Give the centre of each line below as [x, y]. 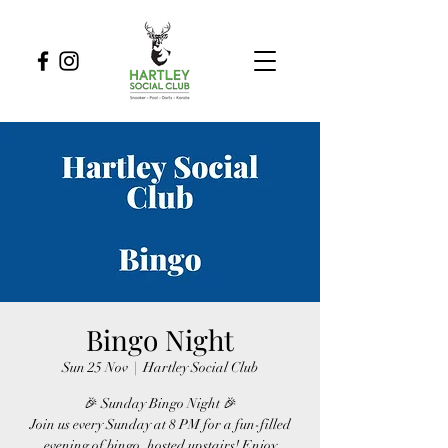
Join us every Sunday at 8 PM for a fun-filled [160, 424]
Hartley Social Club [200, 367]
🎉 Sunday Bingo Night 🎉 [160, 403]
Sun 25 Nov [95, 367]
